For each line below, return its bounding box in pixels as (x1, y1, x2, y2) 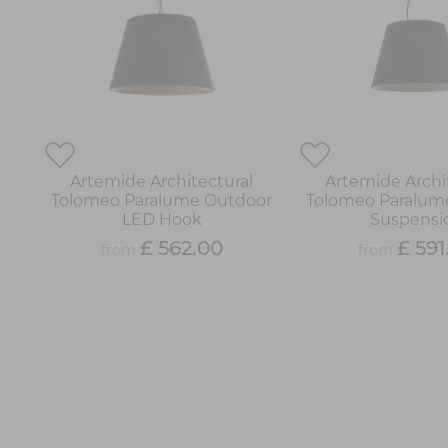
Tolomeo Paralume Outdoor (51, 191, 273, 211)
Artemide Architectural (70, 172, 254, 192)
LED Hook (121, 210, 202, 230)
